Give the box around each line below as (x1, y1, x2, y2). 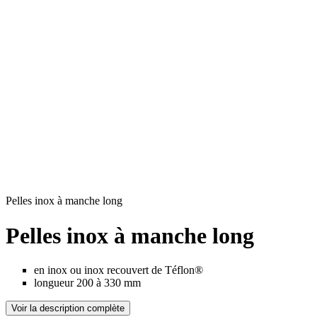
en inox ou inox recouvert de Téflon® (34, 264, 203, 277)
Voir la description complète (11, 303, 125, 314)
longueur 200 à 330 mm (34, 277, 141, 289)
